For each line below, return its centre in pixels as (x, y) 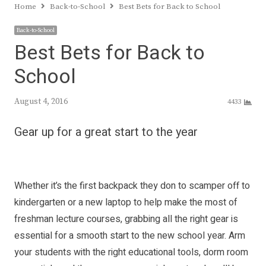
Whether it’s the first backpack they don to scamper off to (132, 186)
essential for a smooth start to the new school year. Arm (130, 235)
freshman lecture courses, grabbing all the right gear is (126, 219)
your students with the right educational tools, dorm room (131, 252)
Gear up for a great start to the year (106, 132)
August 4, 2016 (41, 102)
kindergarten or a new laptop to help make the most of (126, 202)
